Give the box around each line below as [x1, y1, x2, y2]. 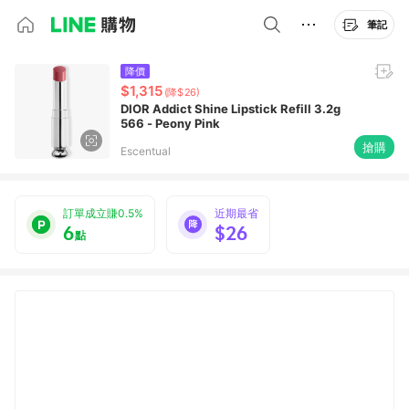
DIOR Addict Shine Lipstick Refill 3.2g [121, 101, 231, 116]
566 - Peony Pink [121, 116, 220, 131]
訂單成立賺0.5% [63, 206, 143, 220]
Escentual [121, 144, 171, 158]
